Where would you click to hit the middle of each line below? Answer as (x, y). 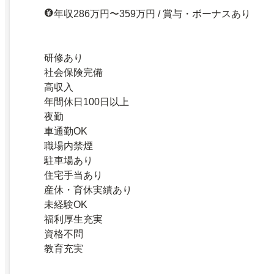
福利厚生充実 (73, 220)
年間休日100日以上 (87, 102)
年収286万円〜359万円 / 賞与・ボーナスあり (152, 14)
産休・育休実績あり (88, 190)
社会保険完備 (73, 73)
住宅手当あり (73, 176)
